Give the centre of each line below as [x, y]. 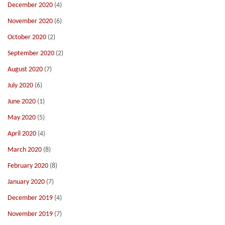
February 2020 [28, 166]
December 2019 [30, 198]
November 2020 [30, 21]
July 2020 [20, 86]
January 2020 [26, 182]
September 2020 [31, 53]
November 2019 [30, 214]
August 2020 [25, 70]
